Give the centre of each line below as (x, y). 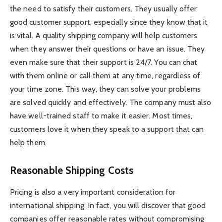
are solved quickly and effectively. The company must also (111, 103)
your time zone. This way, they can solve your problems (106, 89)
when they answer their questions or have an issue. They (108, 49)
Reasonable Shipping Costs (73, 170)
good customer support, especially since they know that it (109, 22)
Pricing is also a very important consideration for (93, 192)
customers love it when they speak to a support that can (107, 129)
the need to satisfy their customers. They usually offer (104, 9)
